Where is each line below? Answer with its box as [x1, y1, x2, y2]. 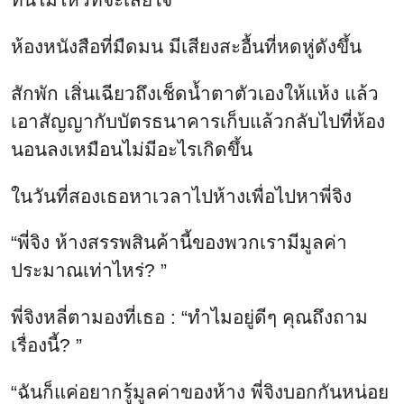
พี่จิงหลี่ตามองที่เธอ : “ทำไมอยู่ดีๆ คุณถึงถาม [11, 307, 368, 328]
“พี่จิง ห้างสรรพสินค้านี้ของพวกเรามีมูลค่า [11, 232, 347, 253]
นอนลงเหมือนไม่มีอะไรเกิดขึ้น [11, 138, 252, 160]
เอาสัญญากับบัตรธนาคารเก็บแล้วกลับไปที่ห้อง [11, 110, 385, 132]
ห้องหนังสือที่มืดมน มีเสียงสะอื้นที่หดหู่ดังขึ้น [11, 35, 362, 57]
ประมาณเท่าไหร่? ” [11, 260, 167, 281]
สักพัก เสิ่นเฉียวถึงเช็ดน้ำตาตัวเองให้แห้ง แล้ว [11, 82, 379, 104]
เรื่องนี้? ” [11, 335, 82, 356]
